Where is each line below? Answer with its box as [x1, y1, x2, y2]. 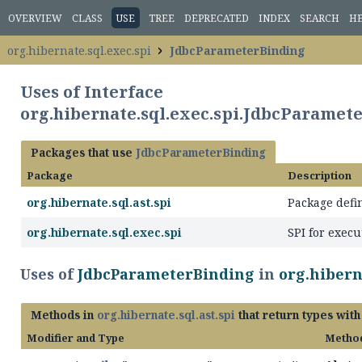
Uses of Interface [20, 81, 163, 103]
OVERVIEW [8, 11, 62, 26]
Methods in [31, 307, 97, 322]
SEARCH [300, 11, 339, 26]
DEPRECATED [184, 11, 249, 26]
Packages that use [31, 145, 136, 160]
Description [288, 168, 351, 183]
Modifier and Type [27, 330, 124, 345]
